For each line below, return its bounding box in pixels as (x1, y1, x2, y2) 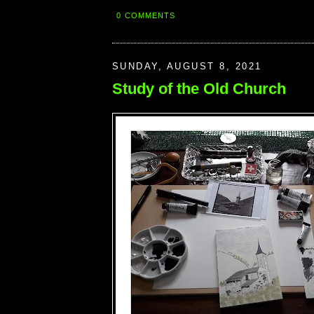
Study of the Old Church (112, 79, 286, 97)
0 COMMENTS (116, 11, 176, 20)
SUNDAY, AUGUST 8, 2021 (112, 60, 262, 71)
